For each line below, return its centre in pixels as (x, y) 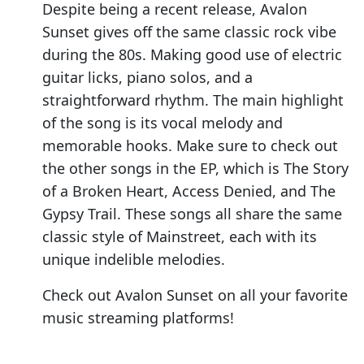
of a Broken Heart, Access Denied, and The (189, 191)
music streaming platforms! (138, 318)
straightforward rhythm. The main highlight (193, 100)
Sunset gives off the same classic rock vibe (189, 32)
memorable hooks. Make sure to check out (190, 146)
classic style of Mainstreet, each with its (180, 237)
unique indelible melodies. (134, 260)
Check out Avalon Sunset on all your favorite (195, 295)
